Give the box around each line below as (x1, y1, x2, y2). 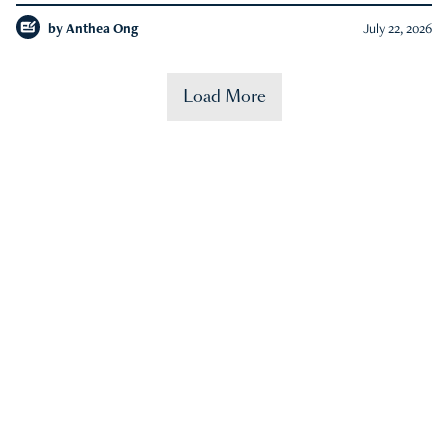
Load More (182, 84, 266, 108)
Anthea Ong (66, 22, 139, 37)
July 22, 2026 (363, 22, 432, 37)
